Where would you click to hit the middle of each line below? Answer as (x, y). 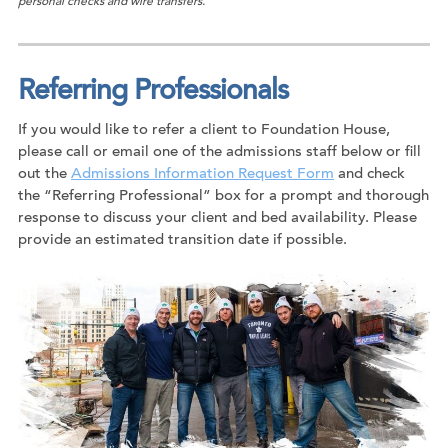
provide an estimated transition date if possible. (182, 240)
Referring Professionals (153, 92)
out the (44, 174)
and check (369, 174)
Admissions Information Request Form (202, 174)
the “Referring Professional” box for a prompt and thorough (223, 196)
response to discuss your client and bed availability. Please (217, 218)
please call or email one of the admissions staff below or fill (219, 152)
